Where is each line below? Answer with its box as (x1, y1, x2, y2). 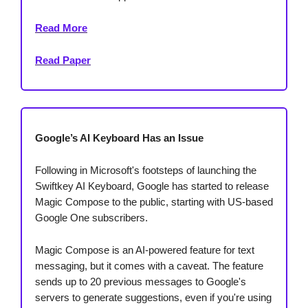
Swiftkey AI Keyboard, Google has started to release (35, 180, 269, 192)
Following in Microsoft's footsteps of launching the (35, 164, 256, 177)
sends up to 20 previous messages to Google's (35, 276, 246, 288)
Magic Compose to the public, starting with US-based (35, 196, 273, 208)
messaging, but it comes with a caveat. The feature (35, 260, 263, 272)
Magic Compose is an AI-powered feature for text (35, 244, 254, 256)
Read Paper (35, 54, 91, 67)
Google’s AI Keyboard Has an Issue (35, 132, 203, 144)
